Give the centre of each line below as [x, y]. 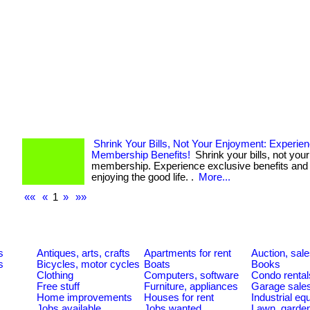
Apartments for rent [188, 253]
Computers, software [191, 275]
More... [215, 177]
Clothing [55, 275]
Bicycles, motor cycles [88, 264]
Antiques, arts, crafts [83, 253]
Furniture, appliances [191, 286]
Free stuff [58, 286]
